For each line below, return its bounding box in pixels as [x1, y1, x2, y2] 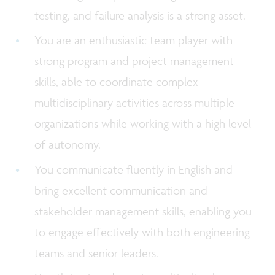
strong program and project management [34, 53, 234, 69]
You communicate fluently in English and [34, 161, 233, 177]
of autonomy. [34, 137, 104, 152]
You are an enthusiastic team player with [34, 33, 233, 48]
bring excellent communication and [34, 182, 208, 198]
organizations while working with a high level [34, 116, 252, 131]
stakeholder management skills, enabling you [34, 203, 252, 219]
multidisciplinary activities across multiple [34, 95, 235, 110]
